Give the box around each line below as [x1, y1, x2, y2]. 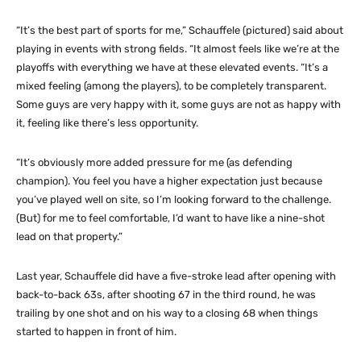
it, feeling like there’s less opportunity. [16, 116, 198, 129]
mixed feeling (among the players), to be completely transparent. [16, 79, 326, 92]
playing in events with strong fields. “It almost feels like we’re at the [16, 42, 339, 55]
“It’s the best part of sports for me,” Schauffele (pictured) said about [16, 23, 343, 36]
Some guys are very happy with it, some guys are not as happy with [16, 98, 341, 110]
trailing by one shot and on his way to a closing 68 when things [16, 306, 318, 319]
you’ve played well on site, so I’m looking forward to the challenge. [16, 193, 331, 205]
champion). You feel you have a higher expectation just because [16, 174, 322, 187]
